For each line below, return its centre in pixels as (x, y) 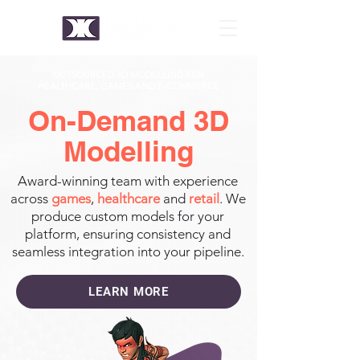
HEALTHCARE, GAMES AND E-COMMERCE (129, 86)
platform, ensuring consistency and (128, 234)
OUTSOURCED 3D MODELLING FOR (129, 75)
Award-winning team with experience (128, 181)
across (31, 198)
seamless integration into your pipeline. (128, 252)
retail (204, 198)
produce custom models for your (128, 216)
